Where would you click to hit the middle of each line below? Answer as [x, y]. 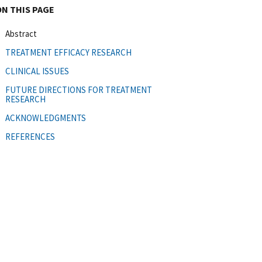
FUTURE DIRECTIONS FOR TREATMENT [79, 89]
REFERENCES [30, 136]
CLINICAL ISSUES [37, 71]
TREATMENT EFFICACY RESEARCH [68, 52]
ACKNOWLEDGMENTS [46, 118]
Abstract [21, 33]
